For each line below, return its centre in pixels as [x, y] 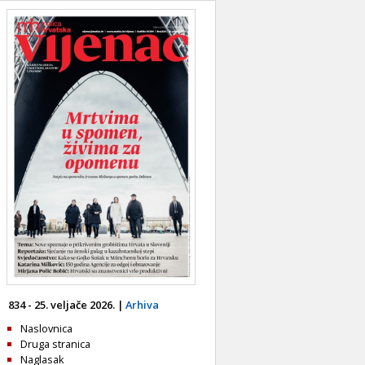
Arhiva [142, 305]
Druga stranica [55, 344]
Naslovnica [46, 329]
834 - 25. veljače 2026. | [67, 305]
